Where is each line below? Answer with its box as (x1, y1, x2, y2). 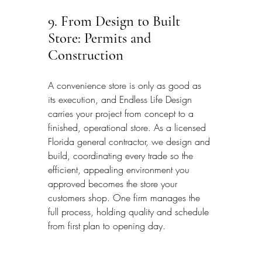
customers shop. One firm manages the (48, 191, 203, 204)
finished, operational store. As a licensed (48, 120, 209, 134)
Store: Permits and (48, 29, 155, 47)
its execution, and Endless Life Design (48, 92, 195, 106)
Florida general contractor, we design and (48, 135, 213, 148)
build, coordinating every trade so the (48, 149, 196, 162)
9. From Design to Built (48, 12, 184, 30)
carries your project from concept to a (48, 106, 196, 120)
